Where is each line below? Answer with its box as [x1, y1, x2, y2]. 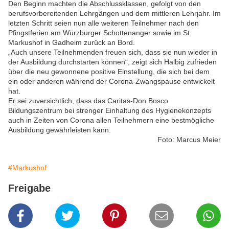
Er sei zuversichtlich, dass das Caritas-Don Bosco [8, 97, 168, 105]
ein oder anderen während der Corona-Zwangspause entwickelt [8, 77, 215, 86]
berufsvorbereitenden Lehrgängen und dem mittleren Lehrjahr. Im [8, 9, 221, 18]
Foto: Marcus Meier [157, 135, 221, 144]
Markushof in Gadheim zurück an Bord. [8, 38, 135, 47]
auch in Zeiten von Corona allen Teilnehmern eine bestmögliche [8, 116, 214, 125]
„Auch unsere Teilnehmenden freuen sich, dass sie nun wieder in [8, 48, 217, 57]
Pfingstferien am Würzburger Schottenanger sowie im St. [8, 29, 192, 37]
